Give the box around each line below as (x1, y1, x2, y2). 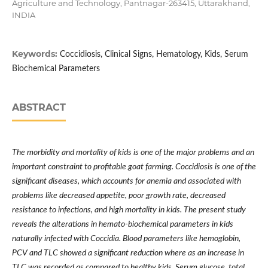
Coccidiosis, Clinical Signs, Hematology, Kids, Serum (59, 50, 248, 59)
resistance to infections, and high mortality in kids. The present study (11, 206, 246, 215)
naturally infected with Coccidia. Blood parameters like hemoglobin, (11, 234, 240, 243)
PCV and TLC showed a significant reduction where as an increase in (11, 249, 244, 258)
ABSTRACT (11, 102, 66, 114)
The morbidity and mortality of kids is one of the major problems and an (11, 148, 254, 157)
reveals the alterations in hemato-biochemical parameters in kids (11, 220, 233, 229)
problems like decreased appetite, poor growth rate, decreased (11, 191, 226, 200)
